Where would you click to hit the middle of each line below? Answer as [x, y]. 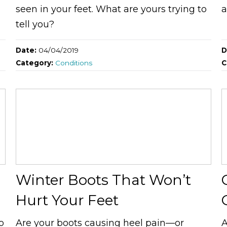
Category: [35, 63]
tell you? [35, 24]
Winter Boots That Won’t [103, 180]
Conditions [73, 63]
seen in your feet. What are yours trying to [111, 9]
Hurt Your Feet [67, 200]
